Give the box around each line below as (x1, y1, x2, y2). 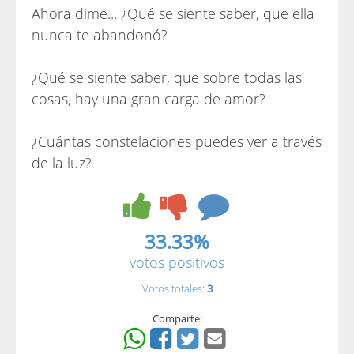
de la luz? (32, 153, 92, 172)
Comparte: (152, 311, 202, 326)
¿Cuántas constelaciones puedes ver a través (32, 132, 322, 151)
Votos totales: (141, 281, 207, 296)
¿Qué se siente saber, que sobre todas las (32, 68, 302, 87)
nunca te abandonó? (32, 25, 168, 44)
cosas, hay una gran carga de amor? (32, 89, 265, 108)
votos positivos (130, 253, 224, 272)
